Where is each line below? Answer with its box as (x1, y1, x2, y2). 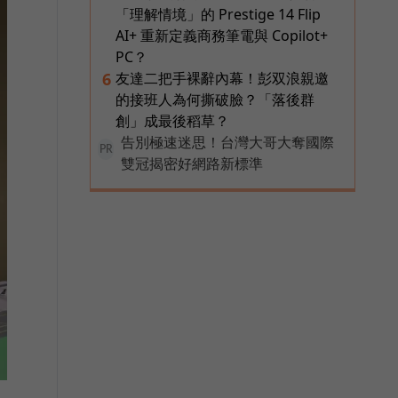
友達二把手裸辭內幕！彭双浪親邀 (115, 68, 329, 88)
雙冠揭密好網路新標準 (121, 153, 263, 173)
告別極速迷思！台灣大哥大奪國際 (121, 131, 334, 152)
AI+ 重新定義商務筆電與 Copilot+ (115, 25, 328, 45)
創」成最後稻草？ (115, 110, 229, 131)
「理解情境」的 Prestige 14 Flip (115, 4, 321, 24)
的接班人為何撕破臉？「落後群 (115, 89, 314, 109)
